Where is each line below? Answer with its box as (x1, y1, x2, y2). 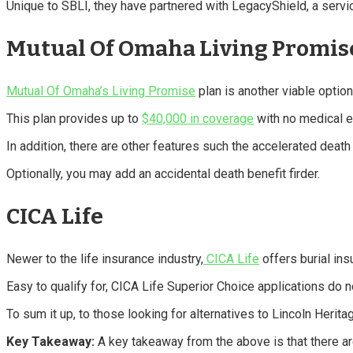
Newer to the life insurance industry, (6, 251, 203, 266)
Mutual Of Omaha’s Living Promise (6, 83, 195, 98)
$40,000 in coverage (142, 110, 254, 126)
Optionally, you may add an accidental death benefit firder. (6, 165, 320, 181)
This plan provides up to (6, 110, 142, 126)
